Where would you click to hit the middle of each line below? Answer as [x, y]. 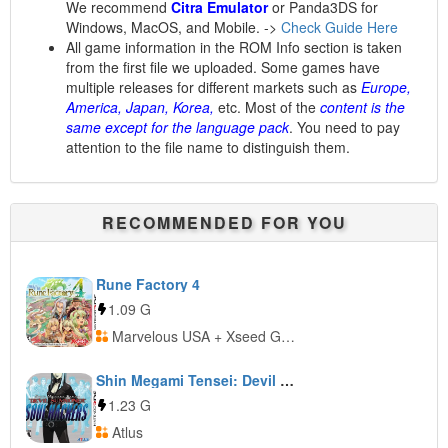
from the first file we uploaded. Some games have [223, 67]
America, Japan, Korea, [140, 107]
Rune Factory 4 [148, 284]
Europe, [386, 87]
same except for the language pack [177, 127]
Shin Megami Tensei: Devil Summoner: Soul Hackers [287, 380]
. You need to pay [344, 127]
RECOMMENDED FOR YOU [224, 222]
